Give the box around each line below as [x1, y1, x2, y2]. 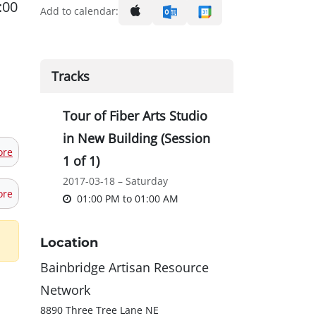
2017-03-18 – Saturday [63, 174, 168, 188]
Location [40, 235, 98, 251]
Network [40, 281, 90, 299]
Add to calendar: [40, 4, 119, 18]
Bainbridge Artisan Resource [40, 259, 209, 276]
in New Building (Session [63, 130, 210, 147]
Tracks [51, 68, 90, 85]
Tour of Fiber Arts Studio [63, 107, 207, 125]
